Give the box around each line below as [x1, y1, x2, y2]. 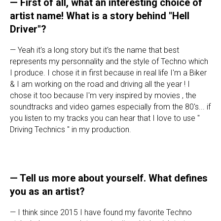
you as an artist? [10, 185, 85, 197]
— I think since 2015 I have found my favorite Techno [10, 207, 192, 217]
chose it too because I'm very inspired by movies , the [10, 90, 196, 100]
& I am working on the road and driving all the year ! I [10, 79, 190, 89]
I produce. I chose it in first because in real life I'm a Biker [10, 68, 207, 77]
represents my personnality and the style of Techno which [10, 56, 208, 66]
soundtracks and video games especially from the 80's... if [10, 102, 211, 111]
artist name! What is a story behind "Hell [10, 9, 189, 22]
